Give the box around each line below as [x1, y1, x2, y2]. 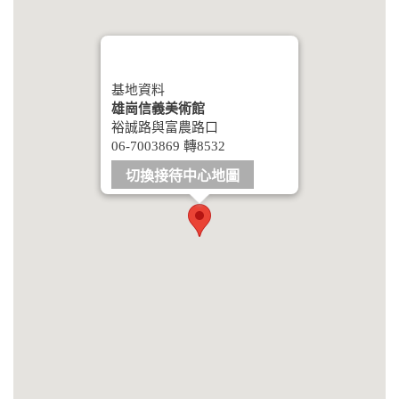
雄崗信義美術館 [111, 101, 205, 116]
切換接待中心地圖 [126, 167, 240, 183]
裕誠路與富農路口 [111, 119, 218, 134]
